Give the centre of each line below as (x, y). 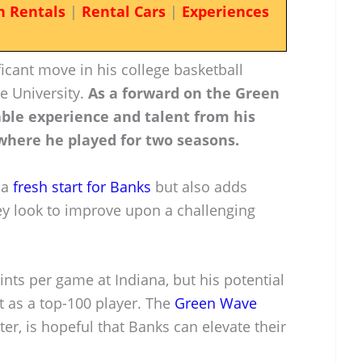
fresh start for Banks (82, 186)
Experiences (225, 11)
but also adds (199, 186)
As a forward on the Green (184, 93)
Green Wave (216, 303)
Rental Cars (123, 11)
